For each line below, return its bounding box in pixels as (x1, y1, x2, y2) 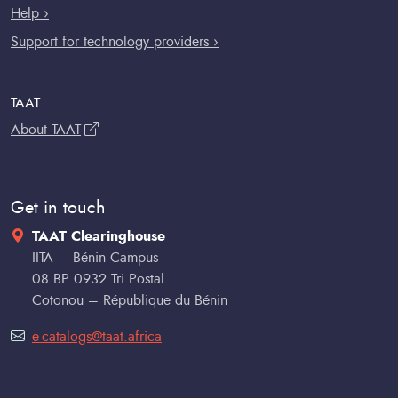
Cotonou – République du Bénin (32, 292, 227, 307)
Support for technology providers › (11, 34, 219, 49)
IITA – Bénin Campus (32, 250, 158, 265)
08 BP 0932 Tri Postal (32, 271, 164, 286)
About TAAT (11, 122, 81, 137)
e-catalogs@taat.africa (32, 329, 162, 344)
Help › (11, 5, 49, 20)
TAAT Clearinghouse (32, 228, 165, 243)
